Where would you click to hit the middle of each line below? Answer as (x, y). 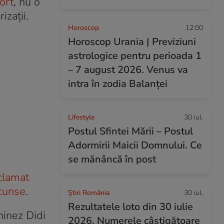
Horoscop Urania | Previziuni (132, 42)
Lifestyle (81, 117)
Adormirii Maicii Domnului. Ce (135, 145)
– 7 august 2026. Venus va (128, 70)
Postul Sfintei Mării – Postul (130, 131)
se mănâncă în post (112, 159)
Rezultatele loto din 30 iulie (130, 207)
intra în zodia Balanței (118, 84)
